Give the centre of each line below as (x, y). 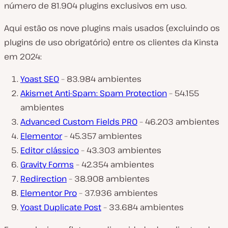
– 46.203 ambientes (178, 121)
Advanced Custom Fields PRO (79, 121)
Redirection (44, 178)
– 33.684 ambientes (142, 207)
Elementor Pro (49, 193)
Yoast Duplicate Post (61, 207)
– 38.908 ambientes (108, 178)
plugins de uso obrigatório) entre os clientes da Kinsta (111, 42)
